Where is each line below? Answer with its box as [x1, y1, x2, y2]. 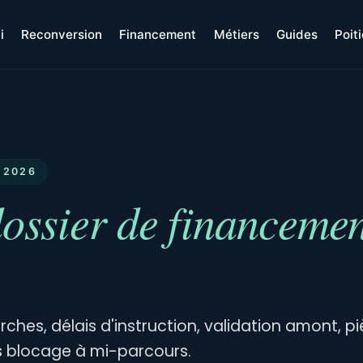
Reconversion [21, 27, 103, 42]
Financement [119, 27, 197, 42]
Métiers [213, 27, 259, 42]
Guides [275, 27, 318, 42]
